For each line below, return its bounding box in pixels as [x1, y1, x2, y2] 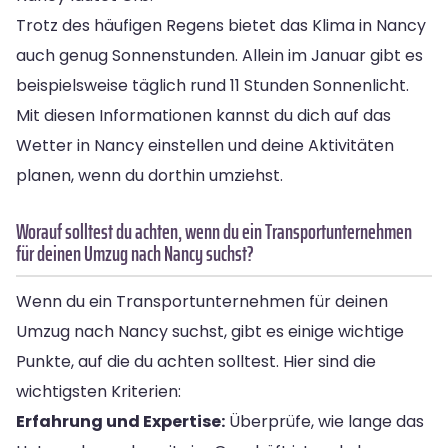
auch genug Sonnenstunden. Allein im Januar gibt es [16, 43, 423, 67]
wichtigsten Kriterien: [16, 379, 181, 403]
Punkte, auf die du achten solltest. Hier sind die [16, 349, 376, 373]
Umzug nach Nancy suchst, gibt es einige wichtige [16, 319, 404, 343]
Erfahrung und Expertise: [16, 409, 225, 433]
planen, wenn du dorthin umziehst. [16, 163, 283, 187]
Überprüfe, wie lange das [225, 409, 424, 433]
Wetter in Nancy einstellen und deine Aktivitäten [16, 133, 394, 157]
